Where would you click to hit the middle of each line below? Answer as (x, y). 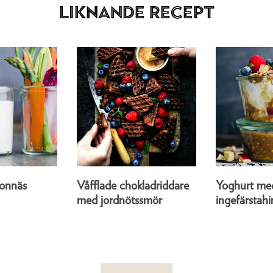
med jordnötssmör (119, 200)
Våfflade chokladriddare (133, 186)
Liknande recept (136, 12)
